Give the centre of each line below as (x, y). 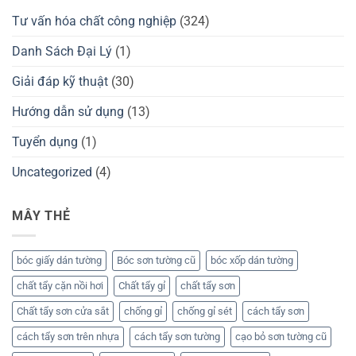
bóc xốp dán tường (252, 260)
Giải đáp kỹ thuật (60, 82)
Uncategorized (52, 172)
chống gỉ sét (205, 311)
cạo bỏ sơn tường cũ (281, 336)
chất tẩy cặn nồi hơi (60, 285)
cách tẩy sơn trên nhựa (68, 336)
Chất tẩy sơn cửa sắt (63, 311)
